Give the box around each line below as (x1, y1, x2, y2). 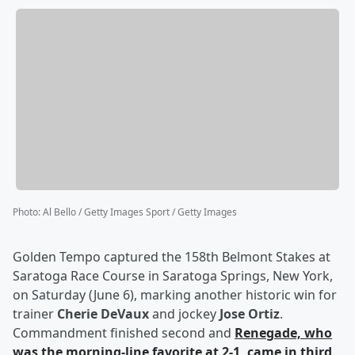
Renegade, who (235, 324, 332, 342)
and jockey (149, 305, 219, 323)
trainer (13, 305, 57, 323)
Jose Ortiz (219, 305, 280, 323)
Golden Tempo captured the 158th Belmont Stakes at (13, 248, 330, 266)
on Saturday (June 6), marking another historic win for (13, 286, 337, 304)
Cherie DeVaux (57, 305, 149, 323)
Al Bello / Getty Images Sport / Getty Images (43, 205, 237, 219)
